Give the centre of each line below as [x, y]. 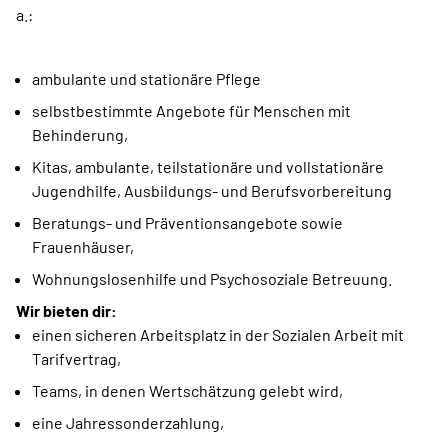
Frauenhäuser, [83, 246]
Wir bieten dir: [66, 310]
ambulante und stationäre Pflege [146, 78]
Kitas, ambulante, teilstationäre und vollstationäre [208, 166]
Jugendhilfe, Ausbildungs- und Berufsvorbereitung [212, 190]
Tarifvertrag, [76, 358]
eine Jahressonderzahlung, [128, 422]
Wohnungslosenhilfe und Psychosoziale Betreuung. [212, 278]
